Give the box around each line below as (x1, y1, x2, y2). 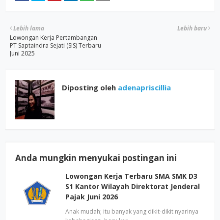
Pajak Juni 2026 (65, 192, 118, 201)
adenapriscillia (116, 82, 171, 92)
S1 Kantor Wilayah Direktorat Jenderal (65, 182, 200, 191)
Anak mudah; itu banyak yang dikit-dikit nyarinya (65, 207, 198, 216)
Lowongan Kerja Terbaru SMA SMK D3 (65, 171, 197, 181)
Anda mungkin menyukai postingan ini (15, 152, 177, 164)
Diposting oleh (62, 82, 116, 92)
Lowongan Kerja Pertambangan (10, 33, 97, 42)
